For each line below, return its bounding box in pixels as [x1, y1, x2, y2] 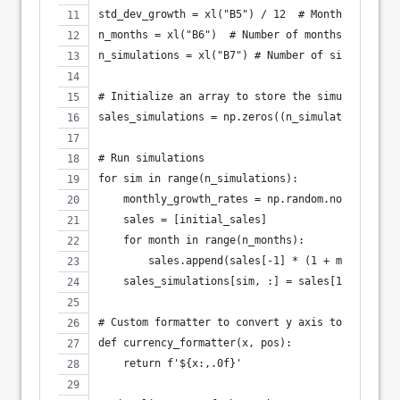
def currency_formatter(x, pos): [98, 336, 292, 349]
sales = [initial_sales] [98, 212, 267, 226]
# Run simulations [98, 151, 204, 164]
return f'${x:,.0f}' [98, 356, 242, 370]
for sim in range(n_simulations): [98, 171, 298, 185]
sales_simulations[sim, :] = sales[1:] [98, 274, 354, 287]
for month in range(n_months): [98, 233, 304, 246]
